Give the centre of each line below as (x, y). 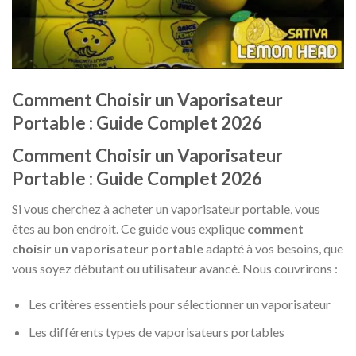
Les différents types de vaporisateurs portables (156, 332)
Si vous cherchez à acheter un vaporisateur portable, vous (166, 208)
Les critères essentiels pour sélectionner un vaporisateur (179, 304)
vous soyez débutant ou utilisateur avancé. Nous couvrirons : (175, 268)
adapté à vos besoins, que (273, 248)
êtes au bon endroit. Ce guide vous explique (130, 228)
